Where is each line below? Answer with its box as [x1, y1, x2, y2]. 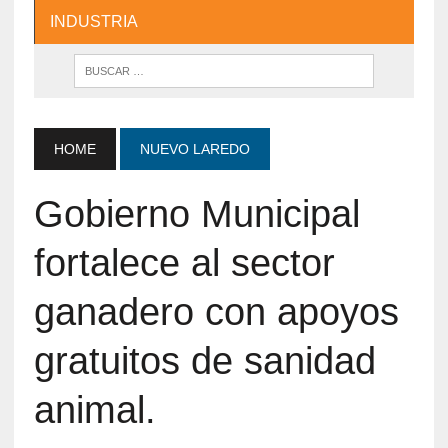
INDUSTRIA [49, 12, 138, 30]
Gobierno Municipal [33, 192, 360, 235]
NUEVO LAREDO [139, 140, 250, 157]
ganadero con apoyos [33, 290, 399, 333]
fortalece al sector [33, 241, 335, 284]
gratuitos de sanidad [33, 339, 376, 382]
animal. [33, 388, 156, 431]
